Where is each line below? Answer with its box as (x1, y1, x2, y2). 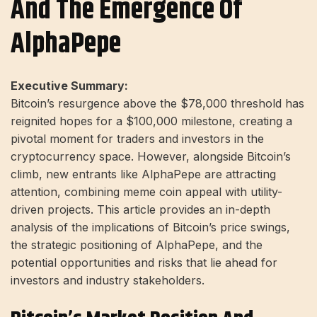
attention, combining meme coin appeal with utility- (11, 185, 282, 199)
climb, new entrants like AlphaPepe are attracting (11, 167, 276, 181)
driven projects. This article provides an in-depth (11, 202, 270, 217)
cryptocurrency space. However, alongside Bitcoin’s (11, 149, 291, 163)
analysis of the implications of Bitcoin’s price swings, (11, 220, 290, 234)
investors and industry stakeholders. (11, 273, 204, 287)
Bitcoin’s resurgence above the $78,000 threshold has (11, 96, 304, 110)
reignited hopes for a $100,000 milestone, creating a (11, 114, 292, 128)
